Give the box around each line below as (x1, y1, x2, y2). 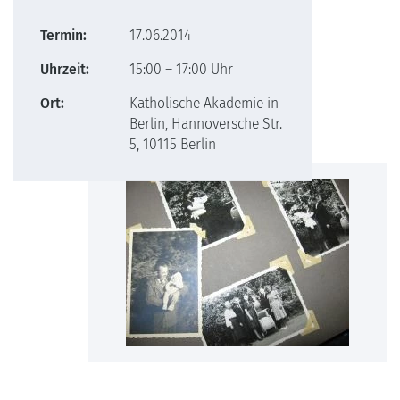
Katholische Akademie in (129, 95, 279, 112)
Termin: (40, 27, 87, 44)
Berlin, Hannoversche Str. (129, 115, 282, 132)
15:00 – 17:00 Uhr (129, 61, 233, 78)
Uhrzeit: (40, 61, 89, 78)
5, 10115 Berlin (129, 136, 216, 153)
